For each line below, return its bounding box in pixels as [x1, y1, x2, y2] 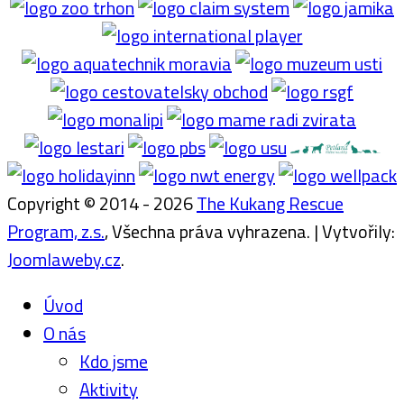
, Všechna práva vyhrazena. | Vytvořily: [105, 217, 395, 246]
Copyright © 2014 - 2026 [7, 189, 197, 218]
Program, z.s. [7, 217, 105, 246]
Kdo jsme [79, 347, 148, 376]
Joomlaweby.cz [7, 245, 121, 274]
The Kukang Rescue [197, 189, 344, 218]
